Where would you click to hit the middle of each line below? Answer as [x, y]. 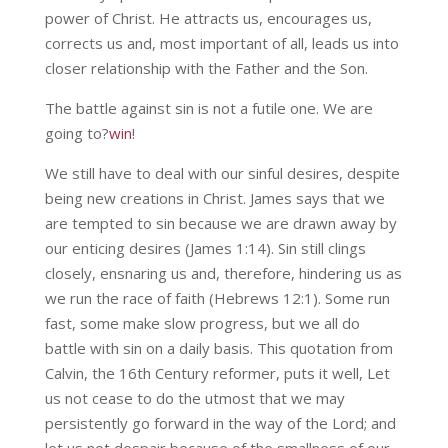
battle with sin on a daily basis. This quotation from [218, 348]
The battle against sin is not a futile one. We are [208, 108]
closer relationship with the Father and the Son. [206, 68]
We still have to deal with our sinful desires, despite [222, 173]
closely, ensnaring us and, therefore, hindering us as [223, 273]
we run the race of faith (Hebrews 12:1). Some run [217, 298]
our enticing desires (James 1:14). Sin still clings [205, 248]
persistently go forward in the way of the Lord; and [220, 423]
